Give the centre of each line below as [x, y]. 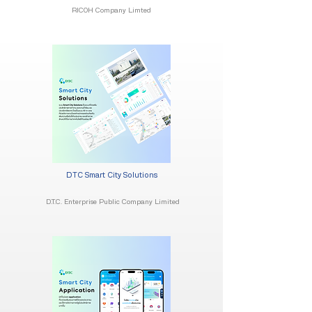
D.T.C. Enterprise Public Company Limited [111, 202]
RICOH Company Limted [111, 10]
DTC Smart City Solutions [111, 175]
